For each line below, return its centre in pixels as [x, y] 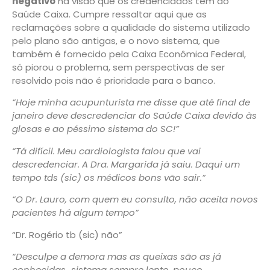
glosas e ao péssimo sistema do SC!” [96, 129]
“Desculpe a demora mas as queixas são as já [117, 256]
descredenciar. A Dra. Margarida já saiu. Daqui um [126, 164]
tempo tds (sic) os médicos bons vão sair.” [109, 177]
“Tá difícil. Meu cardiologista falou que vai [106, 151]
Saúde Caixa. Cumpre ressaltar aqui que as [109, 14]
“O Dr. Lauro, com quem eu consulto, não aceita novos [135, 199]
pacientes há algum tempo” [75, 213]
